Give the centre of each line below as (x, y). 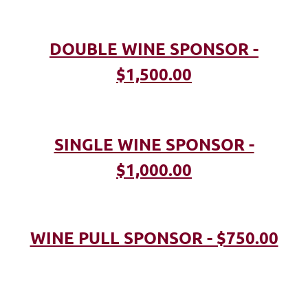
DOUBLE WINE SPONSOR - (154, 49)
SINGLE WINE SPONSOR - (154, 144)
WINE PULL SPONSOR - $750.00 (154, 238)
